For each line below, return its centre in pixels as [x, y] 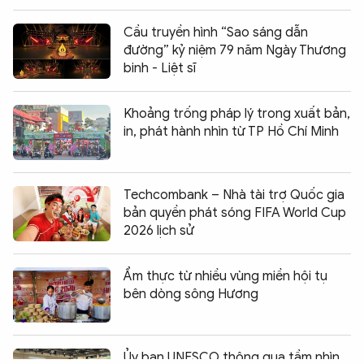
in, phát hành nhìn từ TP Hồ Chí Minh [231, 132]
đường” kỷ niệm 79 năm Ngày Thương [235, 51]
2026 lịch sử [159, 231]
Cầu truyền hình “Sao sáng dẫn [216, 33]
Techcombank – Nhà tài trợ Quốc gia [234, 195]
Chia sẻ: [33, 342]
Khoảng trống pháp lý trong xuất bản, [237, 114]
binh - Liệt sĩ [160, 69]
